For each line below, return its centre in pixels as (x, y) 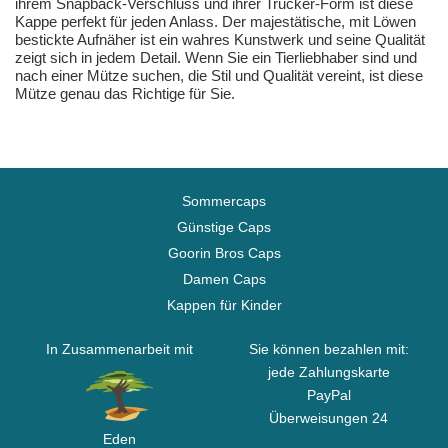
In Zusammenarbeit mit (119, 349)
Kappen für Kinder (224, 305)
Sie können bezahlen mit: (328, 349)
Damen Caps (224, 279)
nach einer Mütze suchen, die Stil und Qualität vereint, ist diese (219, 76)
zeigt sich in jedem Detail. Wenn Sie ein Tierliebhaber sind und (216, 58)
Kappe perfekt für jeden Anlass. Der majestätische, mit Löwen (215, 22)
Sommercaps (224, 201)
